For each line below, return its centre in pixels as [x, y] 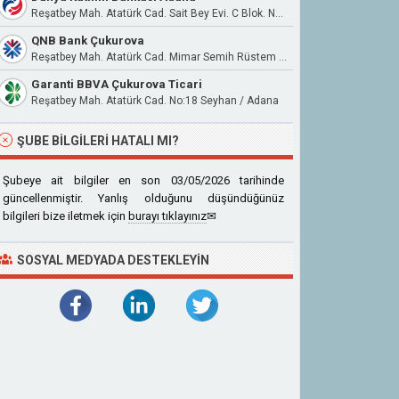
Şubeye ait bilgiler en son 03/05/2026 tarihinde [143, 180]
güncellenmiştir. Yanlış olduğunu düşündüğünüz [143, 198]
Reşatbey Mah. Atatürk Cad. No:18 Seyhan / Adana [155, 101]
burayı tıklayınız [167, 216]
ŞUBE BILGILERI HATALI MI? [98, 141]
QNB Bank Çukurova [88, 41]
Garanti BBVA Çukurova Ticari [117, 84]
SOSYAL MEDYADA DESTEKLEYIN [113, 260]
